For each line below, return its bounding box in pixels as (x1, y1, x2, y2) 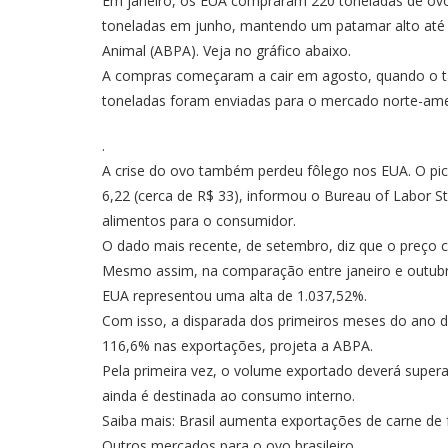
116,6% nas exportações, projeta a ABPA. (102, 335, 373, 355)
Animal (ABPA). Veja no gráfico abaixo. (102, 40, 351, 60)
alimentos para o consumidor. (102, 210, 296, 230)
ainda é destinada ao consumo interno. (102, 385, 355, 405)
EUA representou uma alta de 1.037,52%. (102, 285, 367, 305)
